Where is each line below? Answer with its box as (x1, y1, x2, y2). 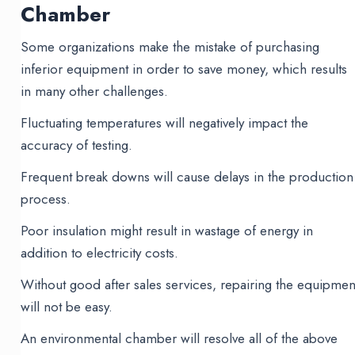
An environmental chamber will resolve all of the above (21, 329, 338, 349)
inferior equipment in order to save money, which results (21, 59, 348, 79)
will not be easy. (21, 297, 113, 317)
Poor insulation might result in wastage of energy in (21, 221, 314, 241)
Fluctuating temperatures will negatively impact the (21, 113, 309, 133)
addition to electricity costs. (21, 243, 179, 263)
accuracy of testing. (21, 136, 133, 155)
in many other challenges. (21, 82, 169, 101)
